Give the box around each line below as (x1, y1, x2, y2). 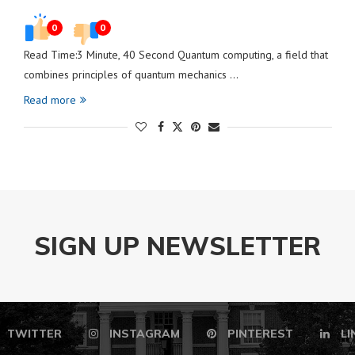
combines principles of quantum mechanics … (23, 67, 239, 82)
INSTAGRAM (109, 326, 180, 341)
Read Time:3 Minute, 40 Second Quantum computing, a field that (23, 48, 328, 62)
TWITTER (7, 326, 62, 341)
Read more (23, 93, 76, 107)
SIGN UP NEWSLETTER (34, 230, 321, 261)
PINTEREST (227, 326, 293, 341)
